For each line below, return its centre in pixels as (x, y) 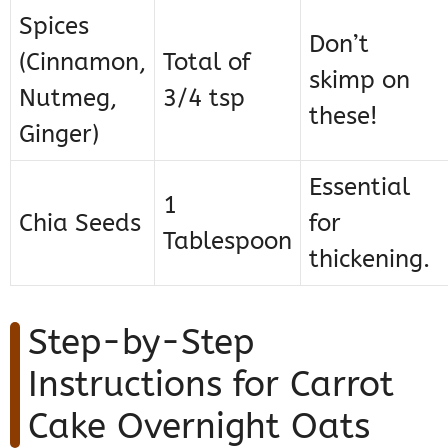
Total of (206, 62)
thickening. (369, 259)
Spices (54, 26)
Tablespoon (227, 241)
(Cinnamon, (82, 62)
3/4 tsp (204, 98)
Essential (359, 187)
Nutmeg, (68, 98)
